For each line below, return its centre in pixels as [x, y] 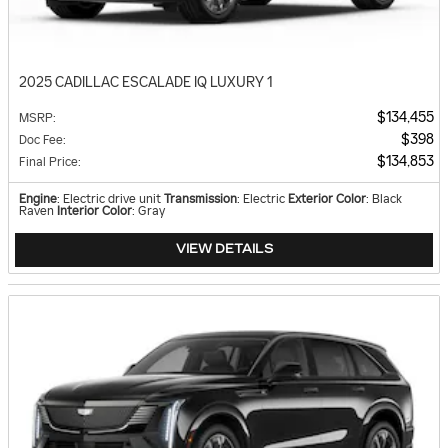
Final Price [48, 161]
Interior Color [94, 210]
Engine [38, 198]
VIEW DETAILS [224, 249]
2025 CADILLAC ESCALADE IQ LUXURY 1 [145, 82]
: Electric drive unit [109, 198]
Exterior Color [327, 198]
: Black [384, 198]
